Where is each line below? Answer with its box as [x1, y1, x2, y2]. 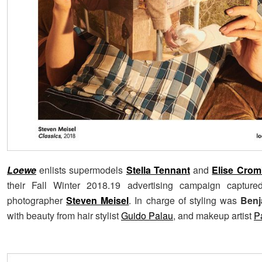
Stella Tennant [126, 163, 190, 177]
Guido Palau [121, 209, 173, 223]
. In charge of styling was [129, 194, 241, 208]
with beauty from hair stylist [7, 209, 121, 223]
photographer [7, 194, 67, 208]
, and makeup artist [173, 209, 254, 223]
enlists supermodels [36, 163, 126, 177]
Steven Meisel [66, 194, 129, 208]
